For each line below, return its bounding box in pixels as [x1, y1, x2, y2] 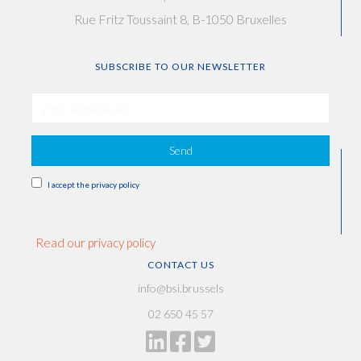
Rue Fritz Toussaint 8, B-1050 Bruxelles [74, 11, 287, 27]
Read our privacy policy [35, 235, 156, 251]
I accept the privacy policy [48, 180, 139, 190]
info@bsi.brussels [137, 281, 224, 296]
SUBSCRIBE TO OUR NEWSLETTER [95, 60, 266, 73]
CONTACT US [147, 259, 214, 272]
